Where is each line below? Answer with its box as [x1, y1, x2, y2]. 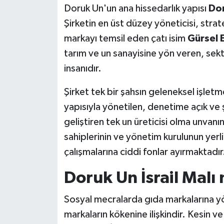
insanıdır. [63, 63, 101, 73]
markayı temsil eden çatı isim [63, 33, 187, 43]
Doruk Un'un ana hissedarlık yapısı [63, 3, 208, 13]
